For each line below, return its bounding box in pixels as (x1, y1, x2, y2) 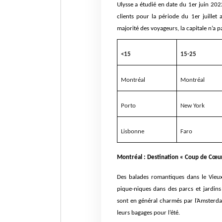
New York (180, 103, 205, 110)
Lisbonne (120, 128, 144, 135)
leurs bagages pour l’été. (116, 210, 180, 217)
